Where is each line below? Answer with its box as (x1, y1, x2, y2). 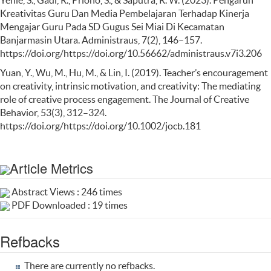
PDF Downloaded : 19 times (10, 199, 128, 211)
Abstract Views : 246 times (10, 186, 122, 197)
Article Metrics (10, 158, 93, 177)
